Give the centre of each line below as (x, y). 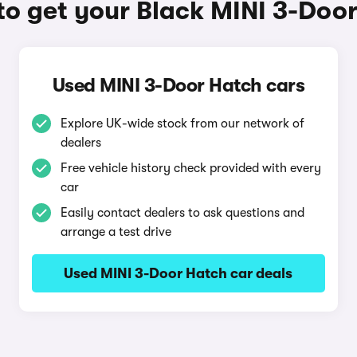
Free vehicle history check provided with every (190, 168)
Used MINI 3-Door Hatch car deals (178, 273)
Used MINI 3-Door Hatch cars (178, 85)
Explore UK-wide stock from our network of (182, 124)
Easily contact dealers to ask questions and (182, 213)
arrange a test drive (116, 232)
